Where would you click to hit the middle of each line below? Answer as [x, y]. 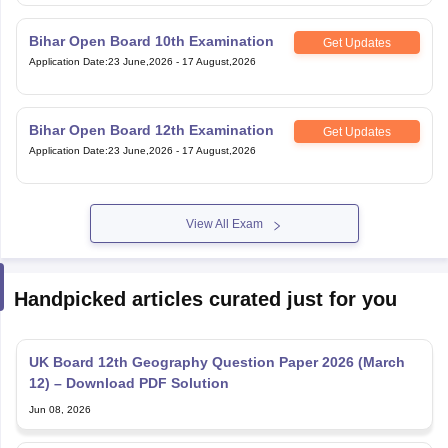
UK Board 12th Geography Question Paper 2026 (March [216, 336]
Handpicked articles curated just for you [205, 273]
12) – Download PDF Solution [128, 357]
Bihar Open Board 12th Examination [151, 104]
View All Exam [224, 198]
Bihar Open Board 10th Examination [151, 15]
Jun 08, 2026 [59, 384]
